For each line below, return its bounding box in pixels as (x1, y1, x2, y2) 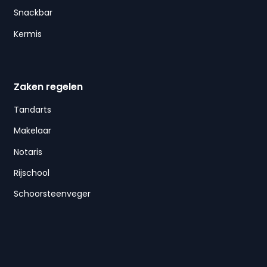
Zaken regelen (13, 79, 83, 94)
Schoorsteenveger (13, 188, 91, 200)
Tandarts (13, 103, 51, 116)
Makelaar (13, 125, 51, 137)
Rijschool (13, 167, 49, 179)
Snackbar (13, 7, 52, 19)
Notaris (13, 145, 42, 158)
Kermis (13, 27, 42, 40)
